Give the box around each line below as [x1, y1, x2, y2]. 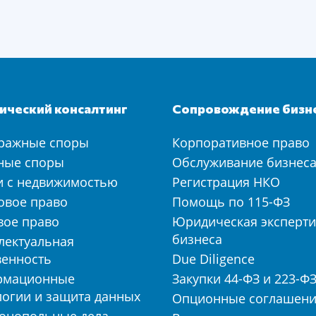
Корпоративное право [172, 134, 310, 151]
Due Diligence [172, 250, 255, 267]
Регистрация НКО [172, 174, 280, 190]
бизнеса [172, 231, 222, 248]
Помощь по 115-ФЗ [172, 193, 290, 210]
